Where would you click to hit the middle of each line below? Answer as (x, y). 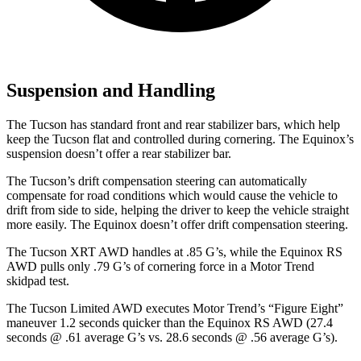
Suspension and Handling (111, 91)
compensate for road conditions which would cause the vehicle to (172, 196)
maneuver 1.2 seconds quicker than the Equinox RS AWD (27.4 (170, 323)
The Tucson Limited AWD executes (100, 309)
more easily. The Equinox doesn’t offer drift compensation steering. (177, 225)
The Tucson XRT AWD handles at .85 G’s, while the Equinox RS (174, 252)
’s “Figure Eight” (300, 309)
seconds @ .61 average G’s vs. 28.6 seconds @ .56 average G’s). (172, 338)
